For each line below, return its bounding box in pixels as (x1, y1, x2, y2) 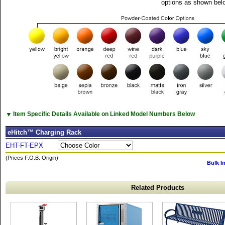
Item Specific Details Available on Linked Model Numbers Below (13, 110, 195, 118)
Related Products (131, 184, 184, 191)
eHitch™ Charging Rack (8, 129, 81, 136)
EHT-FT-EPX (6, 142, 43, 149)
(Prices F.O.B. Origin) (6, 155, 58, 161)
